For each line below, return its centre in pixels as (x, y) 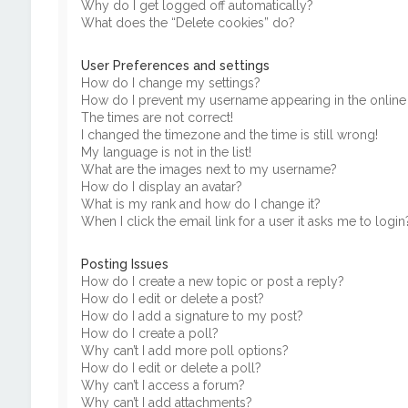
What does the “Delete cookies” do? (188, 23)
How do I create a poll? (149, 333)
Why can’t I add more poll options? (184, 351)
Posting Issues (124, 264)
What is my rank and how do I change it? (200, 204)
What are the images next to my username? (209, 169)
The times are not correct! (157, 117)
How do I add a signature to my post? (192, 316)
